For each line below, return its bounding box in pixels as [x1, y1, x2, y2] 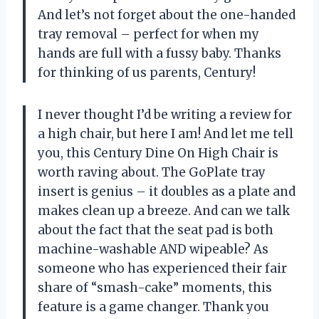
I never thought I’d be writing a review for [38, 106, 292, 122]
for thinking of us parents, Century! [38, 64, 256, 80]
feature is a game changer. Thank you [38, 298, 269, 315]
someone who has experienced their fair [38, 260, 287, 276]
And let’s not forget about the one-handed [38, 6, 296, 23]
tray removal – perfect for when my [38, 26, 259, 42]
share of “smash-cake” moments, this [38, 279, 272, 296]
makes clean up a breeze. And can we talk [38, 202, 290, 219]
